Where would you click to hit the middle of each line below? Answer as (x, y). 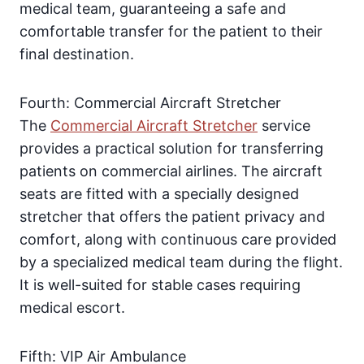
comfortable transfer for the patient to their (171, 32)
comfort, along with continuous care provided (178, 240)
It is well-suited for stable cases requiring (160, 285)
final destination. (77, 54)
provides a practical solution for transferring (171, 149)
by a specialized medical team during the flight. (181, 262)
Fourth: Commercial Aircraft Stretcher (150, 103)
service (284, 126)
